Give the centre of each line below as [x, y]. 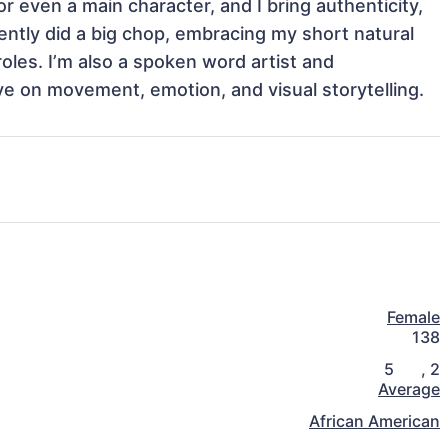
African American [374, 421]
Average [409, 389]
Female [413, 317]
